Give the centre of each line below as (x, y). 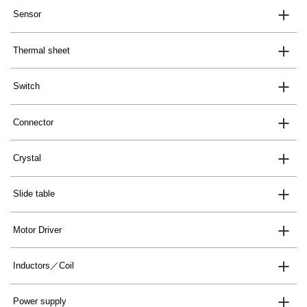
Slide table (34, 194)
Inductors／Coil (44, 266)
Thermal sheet (42, 50)
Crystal (27, 158)
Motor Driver (38, 230)
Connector (34, 122)
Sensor (27, 14)
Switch (27, 86)
